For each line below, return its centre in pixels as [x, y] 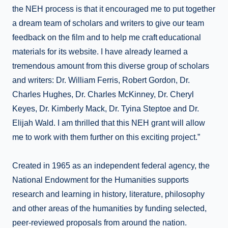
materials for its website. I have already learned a [100, 52]
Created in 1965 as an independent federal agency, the [111, 166]
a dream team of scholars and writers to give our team [108, 23]
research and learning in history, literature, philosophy [108, 194]
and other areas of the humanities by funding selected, [109, 209]
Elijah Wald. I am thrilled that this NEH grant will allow [109, 123]
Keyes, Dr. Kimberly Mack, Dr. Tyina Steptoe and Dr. [106, 109]
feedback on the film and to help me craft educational [107, 38]
